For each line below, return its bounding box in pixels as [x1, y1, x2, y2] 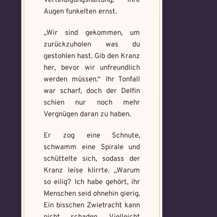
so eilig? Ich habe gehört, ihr [44, 178, 140, 187]
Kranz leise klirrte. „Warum [44, 166, 140, 175]
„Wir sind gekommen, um [44, 29, 140, 38]
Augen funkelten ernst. [44, 7, 117, 16]
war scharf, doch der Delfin [44, 87, 140, 96]
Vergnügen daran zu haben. [44, 110, 131, 119]
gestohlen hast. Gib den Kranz [44, 52, 140, 61]
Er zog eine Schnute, [44, 131, 140, 140]
